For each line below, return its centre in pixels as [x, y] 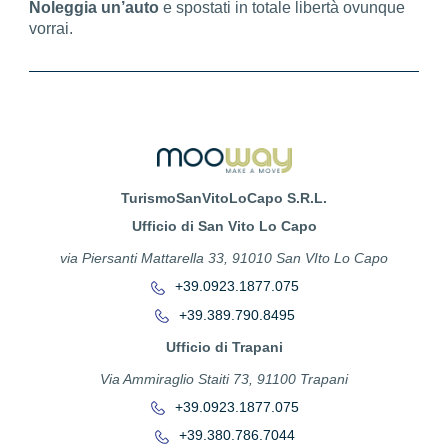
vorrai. [51, 28]
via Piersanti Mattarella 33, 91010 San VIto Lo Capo [224, 258]
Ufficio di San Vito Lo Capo [224, 226]
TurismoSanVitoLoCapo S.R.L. [224, 198]
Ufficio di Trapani [224, 346]
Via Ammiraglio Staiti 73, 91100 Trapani [224, 378]
